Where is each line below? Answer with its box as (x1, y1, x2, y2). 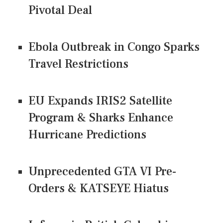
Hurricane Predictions (28, 127, 146, 143)
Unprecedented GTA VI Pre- (28, 164, 176, 180)
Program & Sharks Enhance (28, 110, 173, 126)
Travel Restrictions (28, 56, 128, 72)
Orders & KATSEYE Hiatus (28, 181, 169, 197)
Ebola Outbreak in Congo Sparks (28, 39, 200, 55)
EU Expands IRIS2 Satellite (28, 93, 172, 109)
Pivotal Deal (28, 2, 92, 18)
